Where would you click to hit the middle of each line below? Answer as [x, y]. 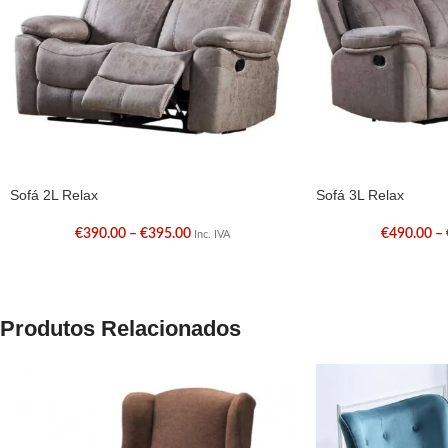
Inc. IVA [212, 234]
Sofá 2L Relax [54, 194]
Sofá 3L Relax [359, 194]
